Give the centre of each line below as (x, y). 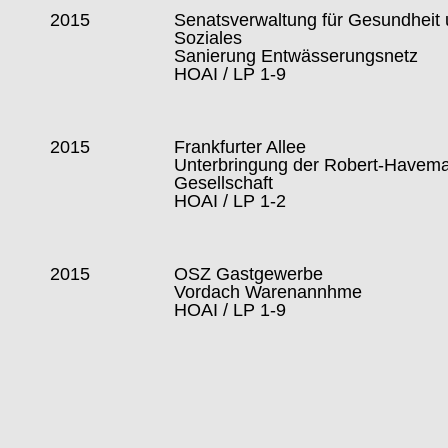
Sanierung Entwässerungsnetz (296, 56)
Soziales (208, 38)
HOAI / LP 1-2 (230, 201)
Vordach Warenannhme (268, 292)
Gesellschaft (224, 183)
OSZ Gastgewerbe (249, 274)
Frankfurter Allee (240, 147)
